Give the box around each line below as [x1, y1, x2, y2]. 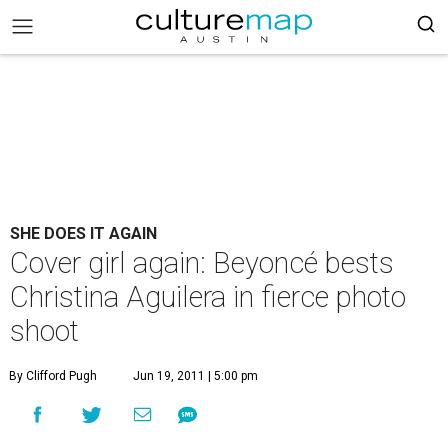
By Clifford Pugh [9, 369, 97, 383]
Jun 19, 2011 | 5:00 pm [133, 369, 258, 383]
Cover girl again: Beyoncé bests [10, 246, 394, 280]
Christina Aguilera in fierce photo [10, 280, 406, 314]
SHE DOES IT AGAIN [10, 224, 157, 243]
